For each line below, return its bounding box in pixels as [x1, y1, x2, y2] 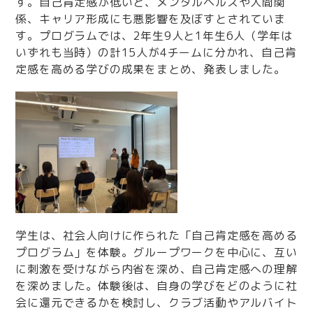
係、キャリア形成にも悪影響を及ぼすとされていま [15, 11, 286, 27]
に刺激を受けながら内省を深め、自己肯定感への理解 [15, 261, 298, 277]
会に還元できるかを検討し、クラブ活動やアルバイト [15, 295, 298, 310]
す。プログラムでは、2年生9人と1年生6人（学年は [15, 28, 293, 43]
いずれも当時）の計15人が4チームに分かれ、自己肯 [15, 45, 297, 60]
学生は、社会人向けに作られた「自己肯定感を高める [15, 228, 298, 243]
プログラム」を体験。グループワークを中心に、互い [15, 245, 298, 260]
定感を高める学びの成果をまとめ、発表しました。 [15, 61, 286, 77]
